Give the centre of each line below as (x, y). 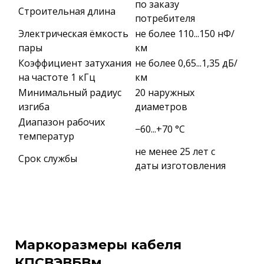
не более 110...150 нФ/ (185, 34)
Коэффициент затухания (75, 63)
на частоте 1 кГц (57, 77)
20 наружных (165, 93)
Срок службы (48, 159)
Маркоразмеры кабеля (98, 245)
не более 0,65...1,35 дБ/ (186, 63)
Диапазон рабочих (62, 122)
